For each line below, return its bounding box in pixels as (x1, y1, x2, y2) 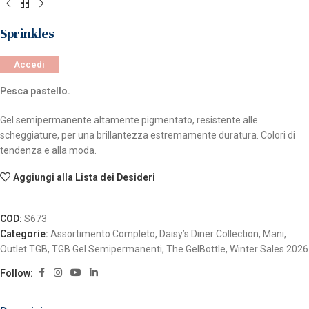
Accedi (14, 59, 45, 70)
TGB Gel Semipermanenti (52, 243, 162, 255)
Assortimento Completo (50, 228, 155, 240)
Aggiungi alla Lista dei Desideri (13, 172, 156, 183)
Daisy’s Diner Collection (159, 228, 259, 240)
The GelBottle (166, 243, 226, 255)
